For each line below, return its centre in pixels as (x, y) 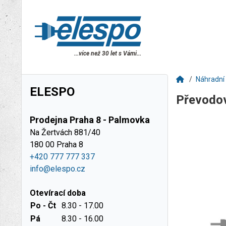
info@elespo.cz (58, 169)
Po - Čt (43, 206)
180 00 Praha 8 (56, 145)
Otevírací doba (58, 193)
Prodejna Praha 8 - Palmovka (90, 120)
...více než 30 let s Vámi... (108, 53)
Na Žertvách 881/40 (65, 132)
